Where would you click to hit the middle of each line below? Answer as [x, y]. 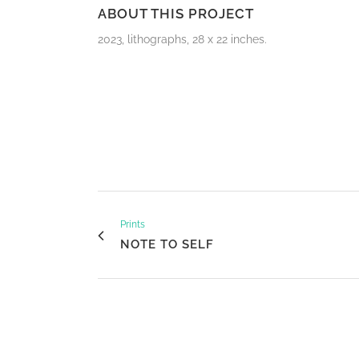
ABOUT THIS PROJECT [176, 14]
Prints [133, 225]
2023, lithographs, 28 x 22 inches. [182, 40]
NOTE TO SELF [167, 245]
